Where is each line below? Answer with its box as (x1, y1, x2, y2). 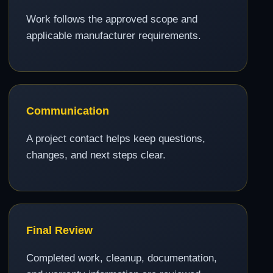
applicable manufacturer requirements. (26, 29, 201, 41)
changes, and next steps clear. (26, 149, 166, 161)
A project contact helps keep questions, (26, 132, 205, 144)
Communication (26, 104, 109, 117)
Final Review (26, 223, 93, 236)
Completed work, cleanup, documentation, (26, 252, 217, 264)
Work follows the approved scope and (26, 13, 197, 25)
